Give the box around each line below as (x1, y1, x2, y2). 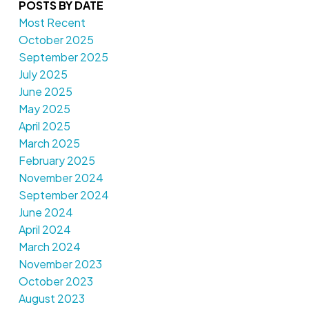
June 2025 (18, 84, 72, 99)
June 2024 (18, 205, 73, 220)
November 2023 (18, 257, 102, 272)
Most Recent (18, 15, 86, 30)
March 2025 (18, 136, 80, 151)
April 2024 (18, 222, 71, 237)
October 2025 (18, 32, 94, 48)
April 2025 (18, 119, 70, 134)
